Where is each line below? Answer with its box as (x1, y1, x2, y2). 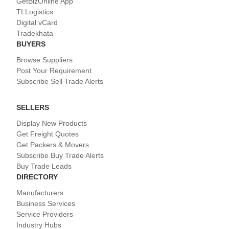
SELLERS (16, 103, 49, 112)
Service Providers (16, 210, 73, 219)
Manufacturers (16, 189, 63, 197)
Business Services (16, 199, 75, 208)
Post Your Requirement (16, 66, 91, 75)
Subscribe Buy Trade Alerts (16, 151, 104, 160)
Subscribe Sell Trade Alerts (16, 77, 103, 86)
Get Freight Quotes (16, 130, 79, 139)
